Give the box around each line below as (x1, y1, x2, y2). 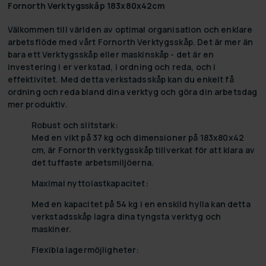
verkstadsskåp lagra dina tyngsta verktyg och (31, 210, 221, 222)
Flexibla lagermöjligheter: (31, 243, 140, 255)
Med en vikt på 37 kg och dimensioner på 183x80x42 (31, 131, 244, 143)
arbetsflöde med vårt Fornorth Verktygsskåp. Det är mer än (7, 36, 254, 47)
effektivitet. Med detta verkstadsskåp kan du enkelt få (7, 73, 234, 85)
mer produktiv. (7, 98, 68, 110)
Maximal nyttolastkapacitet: (31, 177, 148, 189)
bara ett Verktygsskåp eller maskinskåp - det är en (7, 48, 214, 60)
